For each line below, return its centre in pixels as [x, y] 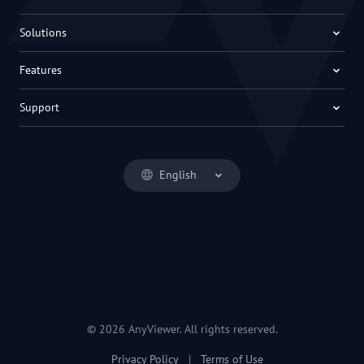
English [178, 175]
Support [39, 107]
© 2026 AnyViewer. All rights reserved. [182, 329]
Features [41, 70]
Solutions [43, 32]
